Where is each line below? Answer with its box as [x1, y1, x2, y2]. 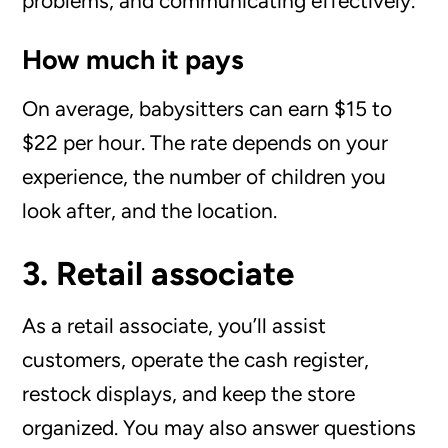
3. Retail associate [22, 253, 295, 293]
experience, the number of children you [22, 163, 387, 189]
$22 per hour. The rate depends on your [22, 129, 389, 155]
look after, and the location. [22, 197, 278, 223]
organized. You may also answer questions [22, 414, 417, 440]
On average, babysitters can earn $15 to [22, 95, 393, 121]
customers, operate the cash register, [22, 346, 370, 372]
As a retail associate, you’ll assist [22, 312, 327, 338]
